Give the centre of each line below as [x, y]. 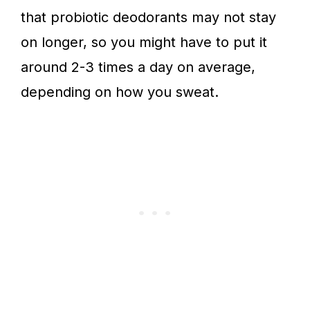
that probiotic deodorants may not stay [148, 17]
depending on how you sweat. [120, 92]
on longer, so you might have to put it [144, 42]
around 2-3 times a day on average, [138, 67]
